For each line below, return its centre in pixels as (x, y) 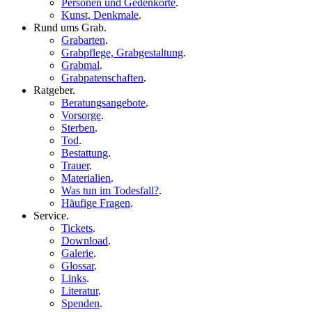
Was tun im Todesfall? (110, 190)
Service (50, 216)
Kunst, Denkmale (100, 15)
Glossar (78, 266)
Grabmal (80, 65)
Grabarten (83, 40)
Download (85, 241)
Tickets (77, 228)
